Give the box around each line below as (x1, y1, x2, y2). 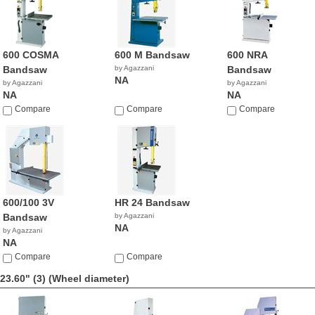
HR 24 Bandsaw (115, 197, 191, 208)
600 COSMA (3, 49, 58, 60)
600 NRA (226, 49, 267, 60)
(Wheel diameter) (49, 273, 129, 284)
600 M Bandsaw (115, 49, 191, 60)
